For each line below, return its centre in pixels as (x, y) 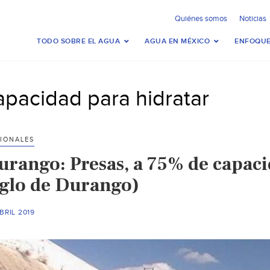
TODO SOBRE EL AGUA (78, 41)
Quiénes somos (201, 19)
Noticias (253, 19)
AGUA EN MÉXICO (177, 41)
